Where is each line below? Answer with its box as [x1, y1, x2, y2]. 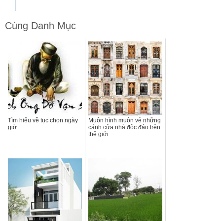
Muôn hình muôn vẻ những [88, 116, 161, 124]
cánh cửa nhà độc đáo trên [88, 123, 160, 131]
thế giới [88, 130, 109, 138]
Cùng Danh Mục [5, 20, 76, 31]
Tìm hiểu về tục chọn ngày [8, 116, 78, 124]
